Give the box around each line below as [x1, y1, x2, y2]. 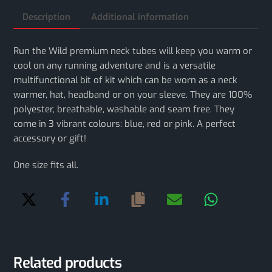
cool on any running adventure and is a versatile [13, 59, 216, 72]
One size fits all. [13, 158, 79, 171]
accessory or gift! [13, 132, 87, 145]
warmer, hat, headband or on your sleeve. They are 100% [13, 89, 253, 101]
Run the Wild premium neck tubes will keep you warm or [13, 45, 253, 58]
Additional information [90, 10, 189, 23]
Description [22, 10, 71, 23]
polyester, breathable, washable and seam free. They [13, 103, 235, 116]
